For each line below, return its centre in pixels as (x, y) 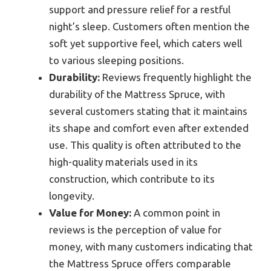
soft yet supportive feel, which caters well (145, 44)
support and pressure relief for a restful (140, 10)
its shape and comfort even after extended (149, 128)
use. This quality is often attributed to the (145, 145)
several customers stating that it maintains (148, 111)
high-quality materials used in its (123, 162)
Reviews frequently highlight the (176, 77)
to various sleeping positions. (116, 60)
